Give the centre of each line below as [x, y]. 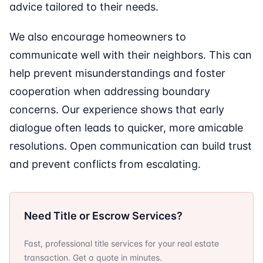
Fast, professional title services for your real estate [122, 244]
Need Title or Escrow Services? [103, 216]
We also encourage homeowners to [98, 37]
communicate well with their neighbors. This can [131, 55]
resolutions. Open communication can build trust [131, 146]
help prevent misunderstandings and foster [117, 73]
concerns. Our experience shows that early [117, 110]
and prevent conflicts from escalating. [105, 164]
